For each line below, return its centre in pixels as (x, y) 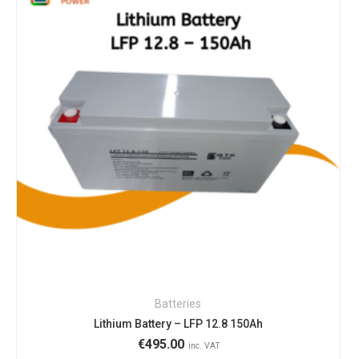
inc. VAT (204, 346)
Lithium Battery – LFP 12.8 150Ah (178, 324)
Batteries (178, 304)
